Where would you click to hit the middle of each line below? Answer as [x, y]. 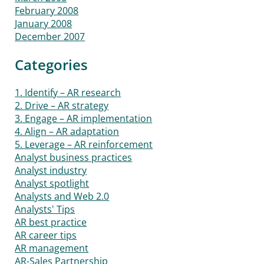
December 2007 [50, 37]
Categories [52, 65]
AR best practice [51, 222]
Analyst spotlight [52, 184]
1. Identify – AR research [68, 93]
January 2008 [44, 24]
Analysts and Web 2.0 [62, 197]
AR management [52, 248]
